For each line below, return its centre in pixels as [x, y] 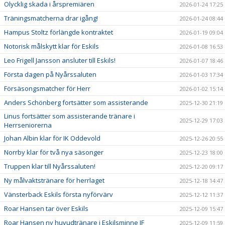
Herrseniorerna [28, 125]
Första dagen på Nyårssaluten [50, 74]
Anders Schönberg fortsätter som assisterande [76, 102]
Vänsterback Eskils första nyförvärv [59, 194]
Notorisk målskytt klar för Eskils [51, 46]
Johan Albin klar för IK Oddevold [52, 138]
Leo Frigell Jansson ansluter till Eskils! [60, 60]
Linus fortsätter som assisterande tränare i [70, 116]
